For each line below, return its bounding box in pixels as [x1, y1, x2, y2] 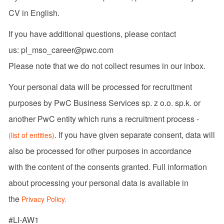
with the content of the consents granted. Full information [8, 161, 207, 173]
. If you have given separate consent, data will [54, 129, 215, 141]
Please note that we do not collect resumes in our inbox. [8, 60, 211, 72]
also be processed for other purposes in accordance [8, 145, 191, 157]
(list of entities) [8, 130, 54, 140]
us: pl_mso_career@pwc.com [8, 44, 117, 56]
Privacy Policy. [21, 194, 66, 204]
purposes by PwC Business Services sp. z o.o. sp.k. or [8, 97, 200, 109]
